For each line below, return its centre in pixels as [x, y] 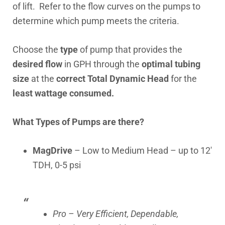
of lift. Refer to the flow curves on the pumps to [106, 6]
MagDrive [53, 150]
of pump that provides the [130, 49]
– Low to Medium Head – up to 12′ [143, 150]
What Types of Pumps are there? [78, 122]
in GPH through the [102, 64]
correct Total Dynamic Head [113, 79]
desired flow [37, 64]
